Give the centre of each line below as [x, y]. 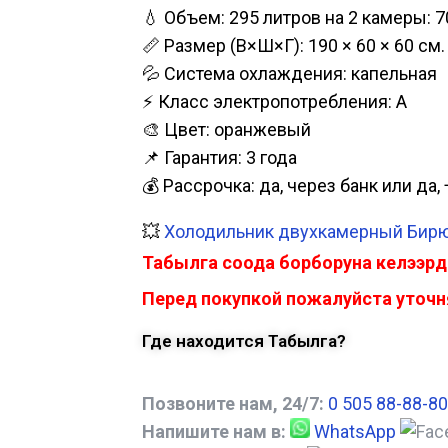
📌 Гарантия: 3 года [219, 158]
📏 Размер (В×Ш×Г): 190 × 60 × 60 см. [293, 46]
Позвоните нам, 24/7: [233, 404]
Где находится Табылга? [244, 341]
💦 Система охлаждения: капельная [289, 74]
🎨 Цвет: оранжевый [226, 130]
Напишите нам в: [214, 432]
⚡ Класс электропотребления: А [274, 102]
